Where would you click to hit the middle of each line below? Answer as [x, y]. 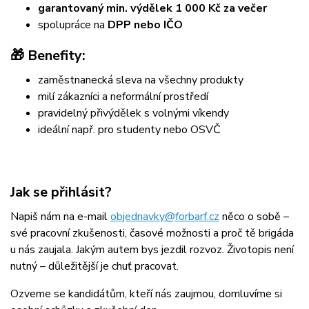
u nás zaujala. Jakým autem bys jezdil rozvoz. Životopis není [152, 250]
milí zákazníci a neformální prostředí [123, 97]
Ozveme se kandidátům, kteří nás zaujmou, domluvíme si [146, 294]
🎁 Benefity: [48, 56]
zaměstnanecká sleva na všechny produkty [141, 80]
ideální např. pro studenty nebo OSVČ [129, 130]
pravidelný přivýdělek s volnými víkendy [133, 113]
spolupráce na [73, 25]
